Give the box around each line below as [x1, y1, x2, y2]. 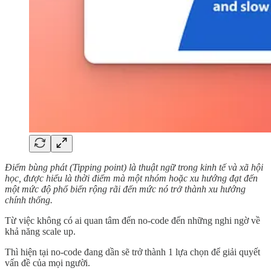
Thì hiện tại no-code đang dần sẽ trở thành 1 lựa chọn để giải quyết [5, 246, 260, 257]
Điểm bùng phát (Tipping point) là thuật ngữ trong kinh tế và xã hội [5, 162, 263, 172]
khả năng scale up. [5, 226, 76, 237]
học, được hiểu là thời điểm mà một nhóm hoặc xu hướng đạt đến [5, 172, 258, 183]
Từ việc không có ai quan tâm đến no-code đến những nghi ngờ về [5, 215, 260, 226]
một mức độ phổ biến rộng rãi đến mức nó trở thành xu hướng [5, 183, 246, 194]
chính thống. [5, 194, 53, 205]
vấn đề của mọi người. [5, 257, 90, 268]
